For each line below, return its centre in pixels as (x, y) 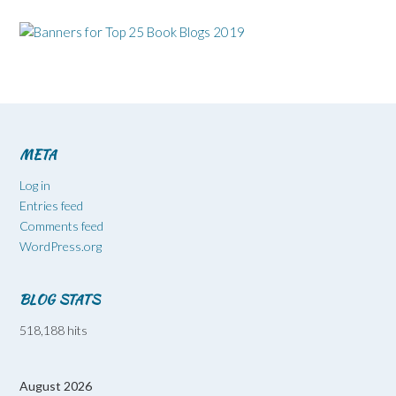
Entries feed (51, 205)
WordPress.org (61, 246)
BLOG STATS (60, 299)
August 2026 (56, 385)
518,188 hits (53, 330)
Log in (35, 185)
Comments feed (61, 225)
